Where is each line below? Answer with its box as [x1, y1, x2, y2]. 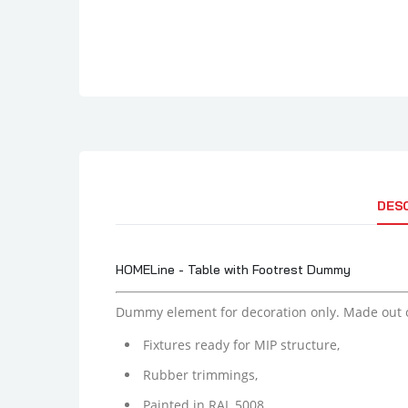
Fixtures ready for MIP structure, [143, 336, 340, 353]
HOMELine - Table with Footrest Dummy [116, 261, 351, 278]
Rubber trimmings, [143, 366, 258, 383]
